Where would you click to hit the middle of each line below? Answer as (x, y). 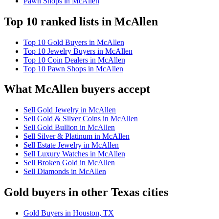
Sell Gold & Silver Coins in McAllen (81, 119)
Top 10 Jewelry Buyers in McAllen (78, 51)
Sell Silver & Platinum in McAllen (77, 136)
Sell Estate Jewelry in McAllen (71, 145)
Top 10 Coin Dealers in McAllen (74, 60)
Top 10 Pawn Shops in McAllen (73, 68)
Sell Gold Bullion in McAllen (69, 128)
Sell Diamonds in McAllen (65, 172)
